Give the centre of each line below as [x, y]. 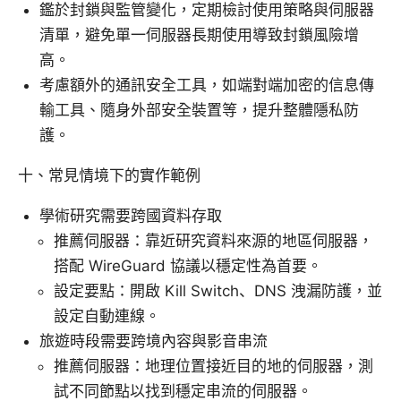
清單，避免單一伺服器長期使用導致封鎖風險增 [199, 35]
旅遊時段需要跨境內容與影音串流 [154, 341]
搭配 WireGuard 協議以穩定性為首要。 [188, 266]
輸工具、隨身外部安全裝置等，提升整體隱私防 [199, 111]
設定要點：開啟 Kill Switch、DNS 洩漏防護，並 [218, 291]
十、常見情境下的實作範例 [109, 176]
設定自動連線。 [107, 316]
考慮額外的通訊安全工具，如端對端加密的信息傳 [207, 85]
